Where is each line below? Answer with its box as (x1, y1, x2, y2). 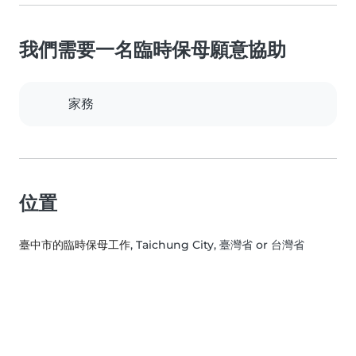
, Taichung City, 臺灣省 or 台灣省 (130, 238, 304, 253)
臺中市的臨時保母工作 (19, 238, 130, 253)
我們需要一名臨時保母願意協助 (19, 38, 286, 62)
